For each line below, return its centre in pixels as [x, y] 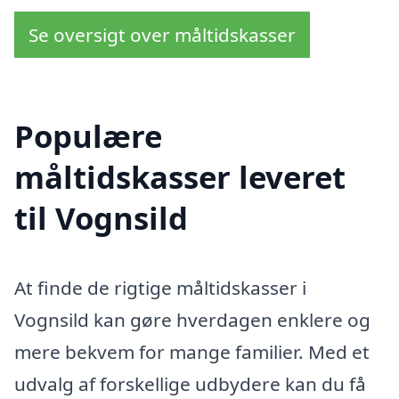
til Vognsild [101, 218]
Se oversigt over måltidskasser [162, 35]
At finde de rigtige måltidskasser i [160, 287]
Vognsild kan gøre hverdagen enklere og [192, 319]
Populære [88, 136]
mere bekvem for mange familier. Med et [192, 351]
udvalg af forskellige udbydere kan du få [190, 383]
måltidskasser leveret [180, 177]
